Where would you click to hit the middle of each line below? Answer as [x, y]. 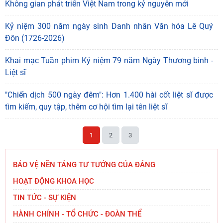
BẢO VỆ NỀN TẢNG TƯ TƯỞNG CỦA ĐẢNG [84, 165]
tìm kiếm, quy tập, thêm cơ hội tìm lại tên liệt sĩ [86, 107]
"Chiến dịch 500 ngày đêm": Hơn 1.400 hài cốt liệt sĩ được [109, 95]
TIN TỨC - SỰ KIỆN [45, 198]
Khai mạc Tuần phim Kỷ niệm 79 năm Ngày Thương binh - [109, 61]
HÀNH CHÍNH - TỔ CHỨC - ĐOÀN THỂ [77, 214]
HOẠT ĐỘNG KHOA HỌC [54, 181]
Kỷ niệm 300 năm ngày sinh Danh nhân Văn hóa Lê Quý [109, 26]
